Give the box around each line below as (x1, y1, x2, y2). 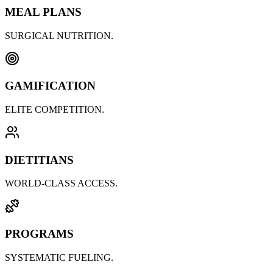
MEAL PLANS (5, 5, 82, 18)
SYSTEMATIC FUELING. (5, 252, 113, 263)
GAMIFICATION (5, 79, 96, 93)
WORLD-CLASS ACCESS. (5, 178, 118, 189)
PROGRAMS (5, 227, 74, 241)
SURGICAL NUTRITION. (5, 30, 113, 41)
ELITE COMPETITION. (5, 104, 104, 115)
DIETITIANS (5, 153, 74, 166)
